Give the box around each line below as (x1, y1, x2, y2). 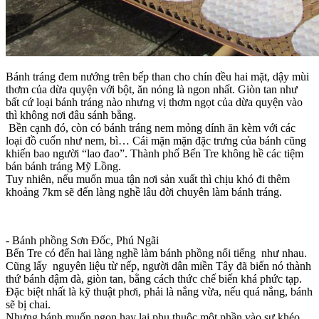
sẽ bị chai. (6, 298, 51, 310)
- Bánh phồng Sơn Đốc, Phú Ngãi (6, 234, 159, 246)
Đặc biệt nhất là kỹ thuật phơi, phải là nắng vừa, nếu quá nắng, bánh (6, 285, 313, 298)
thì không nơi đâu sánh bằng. (6, 108, 136, 121)
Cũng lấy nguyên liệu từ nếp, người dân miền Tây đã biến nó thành (6, 259, 311, 272)
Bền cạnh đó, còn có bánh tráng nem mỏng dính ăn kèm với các (6, 121, 296, 134)
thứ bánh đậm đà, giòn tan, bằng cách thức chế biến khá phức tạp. (6, 272, 302, 285)
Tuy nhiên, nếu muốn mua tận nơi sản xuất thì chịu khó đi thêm (6, 172, 290, 185)
